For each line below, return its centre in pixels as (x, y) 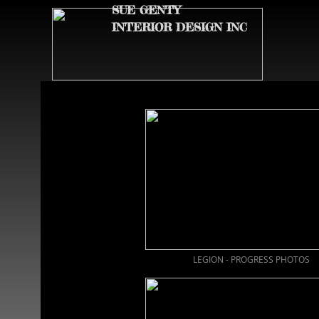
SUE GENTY (146, 10)
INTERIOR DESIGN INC (179, 27)
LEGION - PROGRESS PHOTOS (251, 260)
